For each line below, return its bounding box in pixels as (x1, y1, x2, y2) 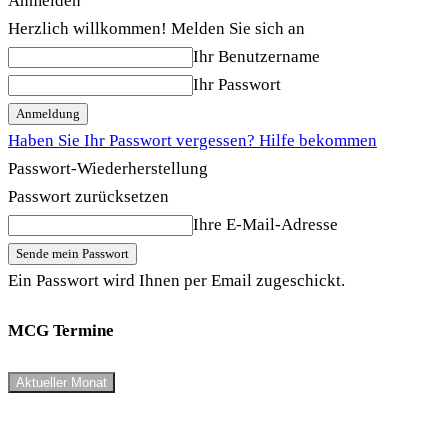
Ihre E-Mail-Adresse (193, 214, 338, 234)
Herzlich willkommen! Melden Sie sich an (8, 18, 305, 38)
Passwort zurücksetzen (8, 186, 169, 206)
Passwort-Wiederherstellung (8, 158, 208, 178)
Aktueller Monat (16, 374, 107, 390)
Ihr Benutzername (193, 46, 320, 66)
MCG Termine (8, 321, 114, 341)
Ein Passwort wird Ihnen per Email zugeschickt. (8, 270, 345, 290)
